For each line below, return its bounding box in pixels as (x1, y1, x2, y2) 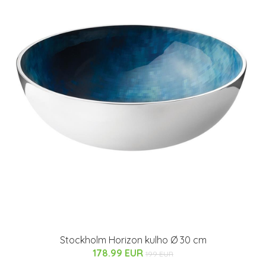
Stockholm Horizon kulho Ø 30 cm (59, 234, 207, 246)
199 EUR (145, 249, 173, 259)
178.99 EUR (93, 247, 145, 259)
